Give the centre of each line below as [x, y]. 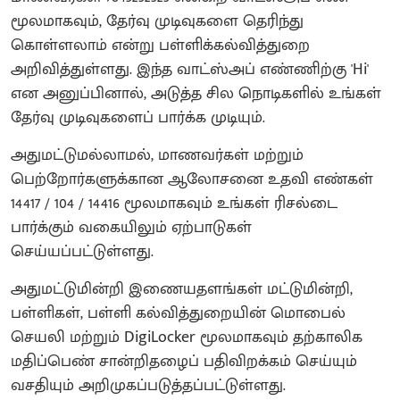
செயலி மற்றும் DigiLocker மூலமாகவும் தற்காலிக [187, 337]
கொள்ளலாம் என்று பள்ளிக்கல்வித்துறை [160, 45]
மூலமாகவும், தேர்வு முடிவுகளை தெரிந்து [157, 21]
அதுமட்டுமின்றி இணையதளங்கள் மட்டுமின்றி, [182, 289]
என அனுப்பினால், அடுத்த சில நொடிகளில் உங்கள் [196, 93]
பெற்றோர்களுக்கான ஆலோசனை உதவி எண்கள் [192, 179]
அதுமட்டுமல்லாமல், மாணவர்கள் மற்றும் [157, 155]
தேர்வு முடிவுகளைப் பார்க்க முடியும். [138, 117]
